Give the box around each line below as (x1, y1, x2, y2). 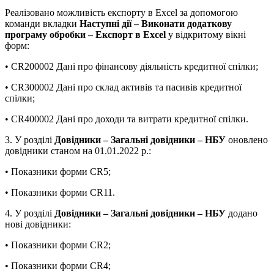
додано (226, 208, 257, 219)
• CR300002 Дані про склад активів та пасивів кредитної (5, 82, 242, 93)
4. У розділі (5, 208, 54, 219)
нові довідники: (5, 219, 71, 230)
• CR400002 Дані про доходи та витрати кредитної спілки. (5, 114, 248, 125)
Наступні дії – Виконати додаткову (80, 18, 232, 29)
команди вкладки (5, 18, 80, 29)
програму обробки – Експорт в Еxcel (5, 29, 166, 40)
